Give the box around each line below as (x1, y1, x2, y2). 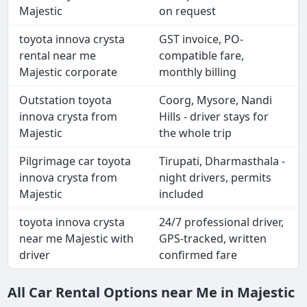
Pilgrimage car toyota (19, 153, 132, 169)
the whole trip (159, 125, 232, 141)
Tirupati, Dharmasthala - (159, 153, 286, 169)
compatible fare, (159, 48, 245, 64)
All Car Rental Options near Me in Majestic (8, 283, 295, 302)
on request (159, 3, 217, 19)
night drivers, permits (159, 170, 272, 186)
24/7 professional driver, (159, 214, 284, 230)
